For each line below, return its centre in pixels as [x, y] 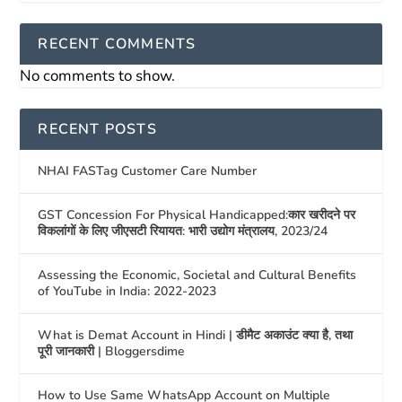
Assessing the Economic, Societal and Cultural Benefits [197, 275]
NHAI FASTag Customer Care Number [148, 170]
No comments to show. [98, 75]
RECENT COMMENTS [117, 44]
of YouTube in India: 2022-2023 [127, 291]
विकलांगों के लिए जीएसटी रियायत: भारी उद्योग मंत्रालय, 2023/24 [183, 231]
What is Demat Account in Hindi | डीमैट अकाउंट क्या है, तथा [196, 335]
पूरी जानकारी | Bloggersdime [112, 351]
